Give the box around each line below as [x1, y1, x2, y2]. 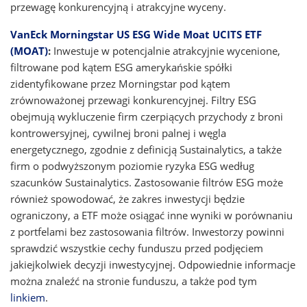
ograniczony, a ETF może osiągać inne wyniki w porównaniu [10, 208, 293, 222]
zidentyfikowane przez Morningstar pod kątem [10, 77, 230, 90]
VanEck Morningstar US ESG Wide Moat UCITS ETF [10, 27, 262, 41]
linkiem [10, 291, 45, 304]
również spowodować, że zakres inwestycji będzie [10, 192, 245, 206]
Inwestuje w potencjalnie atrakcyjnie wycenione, [51, 44, 280, 58]
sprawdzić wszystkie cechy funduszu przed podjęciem [10, 241, 263, 255]
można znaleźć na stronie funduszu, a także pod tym [10, 274, 257, 288]
